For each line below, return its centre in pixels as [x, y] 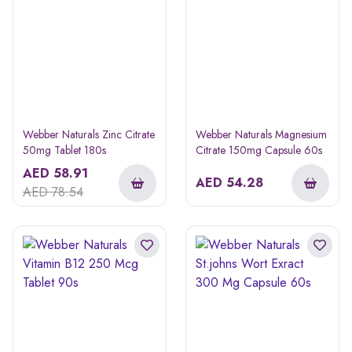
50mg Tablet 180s [64, 150]
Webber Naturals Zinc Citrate [89, 134]
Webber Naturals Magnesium [261, 134]
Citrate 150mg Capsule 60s [259, 150]
